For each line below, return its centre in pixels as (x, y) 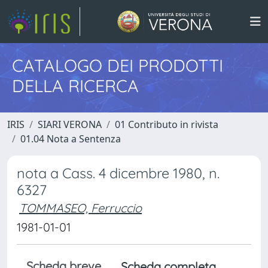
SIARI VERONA (70, 124)
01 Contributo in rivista (167, 124)
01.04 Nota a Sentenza (71, 139)
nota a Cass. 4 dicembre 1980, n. (118, 173)
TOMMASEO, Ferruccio (80, 208)
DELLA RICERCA (75, 86)
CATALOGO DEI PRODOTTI (118, 65)
